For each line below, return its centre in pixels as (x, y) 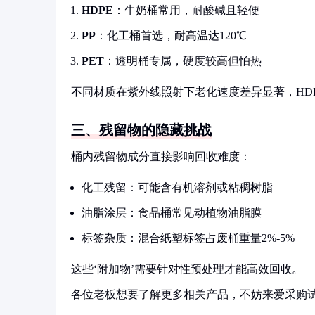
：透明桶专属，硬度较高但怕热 (183, 61)
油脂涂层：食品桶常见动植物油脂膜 (172, 213)
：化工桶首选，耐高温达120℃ (171, 36)
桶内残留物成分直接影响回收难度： (161, 156)
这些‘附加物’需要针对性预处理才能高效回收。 (187, 269)
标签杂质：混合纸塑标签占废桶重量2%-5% (188, 238)
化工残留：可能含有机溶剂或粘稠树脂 (177, 187)
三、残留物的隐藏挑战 (141, 130)
